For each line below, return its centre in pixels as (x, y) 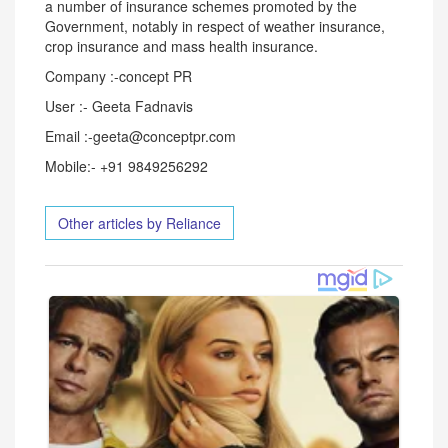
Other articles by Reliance (139, 223)
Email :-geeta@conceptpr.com (140, 136)
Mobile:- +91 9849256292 (126, 166)
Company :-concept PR (118, 76)
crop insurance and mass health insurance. (181, 46)
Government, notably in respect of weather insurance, (215, 26)
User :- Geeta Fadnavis (119, 106)
